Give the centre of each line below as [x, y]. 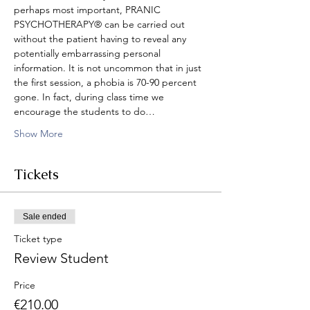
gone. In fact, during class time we [90, 97]
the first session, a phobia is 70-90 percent [107, 82]
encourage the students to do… [84, 111]
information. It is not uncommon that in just [109, 68]
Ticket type [38, 239]
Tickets [36, 174]
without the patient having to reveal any [101, 39]
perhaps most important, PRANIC [89, 10]
